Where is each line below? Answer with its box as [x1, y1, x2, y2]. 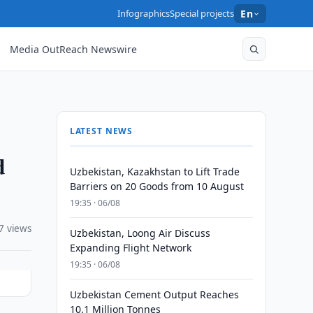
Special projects [170, 7, 235, 20]
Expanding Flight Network [69, 241, 191, 254]
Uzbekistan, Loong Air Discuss [69, 226, 210, 240]
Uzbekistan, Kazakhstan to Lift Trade [69, 165, 240, 178]
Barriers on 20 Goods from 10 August [69, 180, 244, 193]
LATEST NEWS [69, 125, 133, 137]
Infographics [117, 7, 170, 20]
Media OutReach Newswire [10, 42, 138, 56]
